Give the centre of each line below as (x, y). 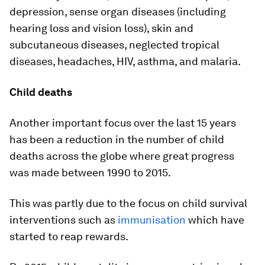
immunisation (152, 219)
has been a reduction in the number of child (117, 139)
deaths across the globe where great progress (122, 156)
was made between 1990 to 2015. (90, 172)
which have (215, 219)
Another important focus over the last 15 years (123, 122)
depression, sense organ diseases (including (118, 11)
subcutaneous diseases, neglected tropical (114, 44)
